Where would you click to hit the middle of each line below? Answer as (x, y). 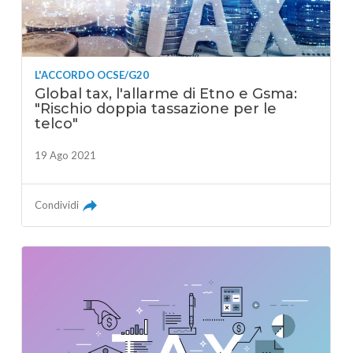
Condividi (57, 205)
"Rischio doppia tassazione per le (156, 109)
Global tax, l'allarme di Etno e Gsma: (166, 94)
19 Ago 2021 (66, 156)
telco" (57, 124)
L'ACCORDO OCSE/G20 (92, 75)
